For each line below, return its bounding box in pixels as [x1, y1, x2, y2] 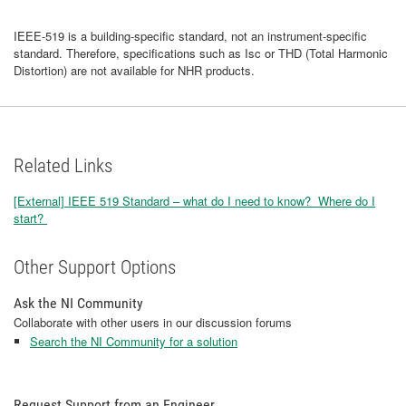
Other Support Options [14, 256, 176, 278]
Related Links [14, 155, 112, 177]
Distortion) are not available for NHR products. [14, 62, 255, 79]
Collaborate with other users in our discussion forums [14, 314, 292, 331]
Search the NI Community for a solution [30, 333, 237, 350]
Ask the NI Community [14, 295, 143, 312]
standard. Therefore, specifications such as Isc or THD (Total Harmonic [14, 44, 388, 62]
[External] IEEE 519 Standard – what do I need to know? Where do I [14, 192, 375, 209]
